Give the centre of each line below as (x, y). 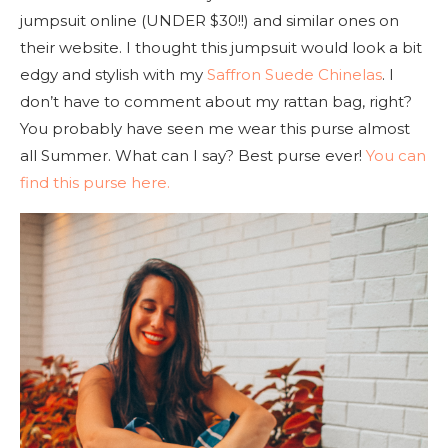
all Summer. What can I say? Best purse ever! (193, 155)
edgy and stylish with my (113, 74)
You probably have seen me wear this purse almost (215, 128)
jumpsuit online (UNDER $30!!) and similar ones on (209, 20)
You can (396, 155)
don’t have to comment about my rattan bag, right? (216, 101)
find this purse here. (95, 182)
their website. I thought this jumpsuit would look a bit (221, 47)
